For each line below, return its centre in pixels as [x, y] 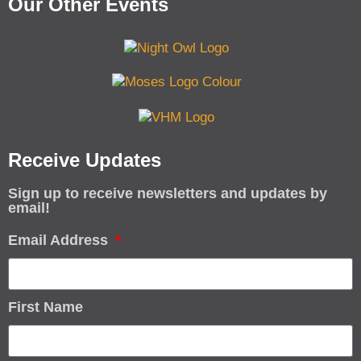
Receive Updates [85, 160]
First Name [46, 307]
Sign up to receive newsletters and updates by [168, 193]
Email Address [60, 240]
